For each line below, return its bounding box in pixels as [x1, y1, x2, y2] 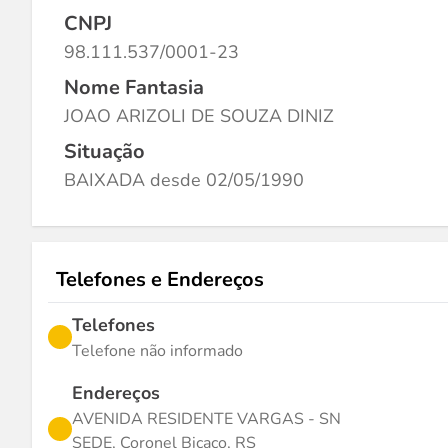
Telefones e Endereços [56, 266, 264, 293]
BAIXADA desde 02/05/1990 [64, 168, 304, 192]
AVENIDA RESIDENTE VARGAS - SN [72, 408, 341, 430]
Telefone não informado [72, 340, 243, 362]
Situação [64, 138, 145, 165]
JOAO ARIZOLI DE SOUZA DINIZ [64, 104, 334, 128]
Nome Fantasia [64, 74, 204, 101]
